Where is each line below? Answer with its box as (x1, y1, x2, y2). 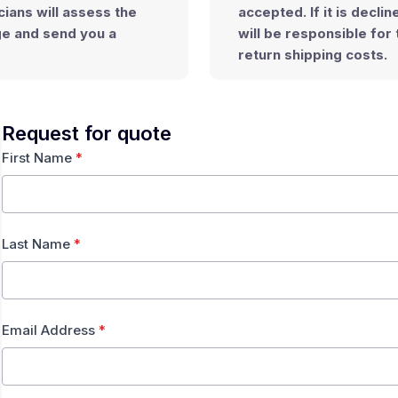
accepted (238, 4, 303, 20)
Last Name (2, 235, 74, 252)
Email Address (2, 322, 99, 338)
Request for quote (2, 122, 171, 145)
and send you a (11, 25, 116, 42)
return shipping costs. (238, 46, 387, 63)
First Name (2, 149, 76, 166)
